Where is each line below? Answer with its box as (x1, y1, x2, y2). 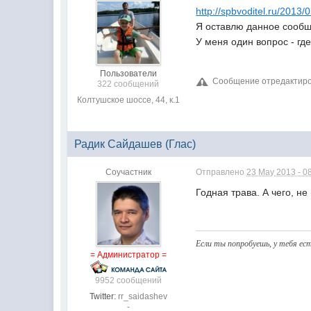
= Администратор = (90, 250, 167, 260)
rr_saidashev (117, 292, 167, 301)
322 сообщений (97, 79, 160, 89)
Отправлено (196, 167, 247, 177)
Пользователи (99, 69, 157, 78)
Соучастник (105, 167, 151, 177)
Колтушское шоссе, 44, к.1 (76, 95, 180, 105)
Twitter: (89, 292, 116, 301)
